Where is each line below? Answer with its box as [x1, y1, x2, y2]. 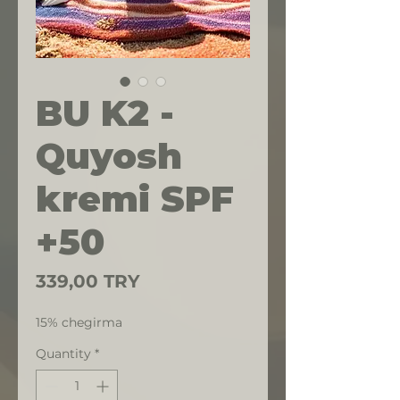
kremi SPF [36, 177, 234, 221]
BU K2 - [36, 91, 174, 135]
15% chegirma [36, 314, 122, 330]
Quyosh [36, 134, 182, 178]
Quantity [36, 346, 91, 362]
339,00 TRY [36, 271, 140, 292]
